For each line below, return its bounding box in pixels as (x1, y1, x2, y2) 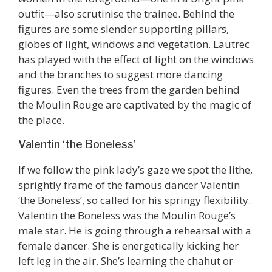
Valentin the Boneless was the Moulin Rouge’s (18, 208, 236, 223)
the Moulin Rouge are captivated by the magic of (18, 97, 251, 112)
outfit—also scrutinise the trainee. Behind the (18, 6, 234, 21)
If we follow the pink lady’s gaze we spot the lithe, (18, 163, 253, 177)
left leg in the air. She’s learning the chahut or (18, 254, 233, 268)
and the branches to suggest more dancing (18, 67, 223, 81)
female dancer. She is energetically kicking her (18, 239, 239, 253)
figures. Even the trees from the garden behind (18, 82, 240, 97)
